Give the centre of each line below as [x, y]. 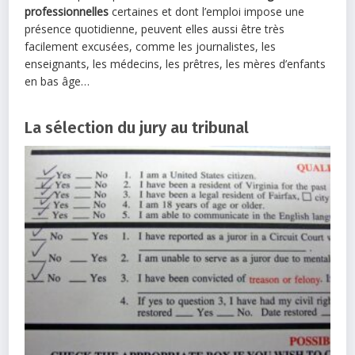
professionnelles [67, 12]
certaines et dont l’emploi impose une [207, 12]
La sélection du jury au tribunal [137, 128]
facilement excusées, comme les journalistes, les [151, 47]
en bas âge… [57, 82]
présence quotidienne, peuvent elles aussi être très [155, 29]
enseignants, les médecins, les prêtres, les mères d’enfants [176, 64]
